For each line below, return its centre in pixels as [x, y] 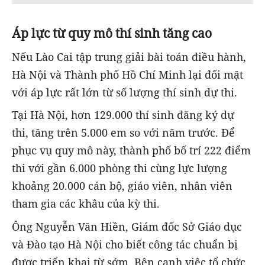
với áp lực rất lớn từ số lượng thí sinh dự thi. [125, 93]
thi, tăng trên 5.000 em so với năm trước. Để [123, 133]
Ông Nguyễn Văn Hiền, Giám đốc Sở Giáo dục [127, 226]
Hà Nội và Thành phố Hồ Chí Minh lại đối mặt [127, 75]
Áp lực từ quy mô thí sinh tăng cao [112, 33]
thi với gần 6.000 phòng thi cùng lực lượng [119, 168]
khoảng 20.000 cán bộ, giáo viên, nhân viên [122, 186]
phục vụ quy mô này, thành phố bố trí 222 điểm [131, 151]
